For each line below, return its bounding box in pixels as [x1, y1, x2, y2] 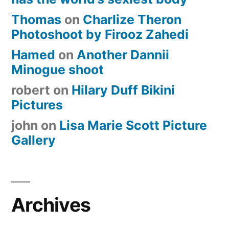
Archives [11, 193, 91, 217]
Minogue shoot [11, 62, 104, 78]
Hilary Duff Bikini [72, 82, 175, 98]
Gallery [11, 132, 56, 148]
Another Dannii [77, 47, 169, 63]
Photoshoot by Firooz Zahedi [11, 27, 189, 42]
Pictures [11, 97, 63, 113]
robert [11, 82, 50, 98]
